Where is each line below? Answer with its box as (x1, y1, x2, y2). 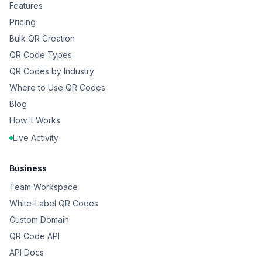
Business (9, 163, 47, 173)
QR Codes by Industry (9, 66, 94, 76)
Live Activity (13, 133, 58, 143)
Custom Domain (9, 215, 69, 225)
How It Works (9, 115, 60, 125)
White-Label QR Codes (9, 198, 98, 208)
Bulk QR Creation (9, 33, 75, 43)
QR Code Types (9, 50, 72, 60)
